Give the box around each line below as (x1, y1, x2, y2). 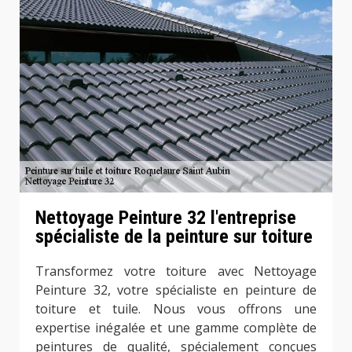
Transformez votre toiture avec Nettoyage (35, 262, 317, 280)
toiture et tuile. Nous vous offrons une (35, 300, 317, 318)
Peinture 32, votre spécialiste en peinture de (35, 281, 317, 299)
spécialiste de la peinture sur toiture (35, 225, 313, 248)
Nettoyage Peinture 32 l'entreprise (35, 207, 296, 229)
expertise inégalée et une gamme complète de (35, 319, 317, 337)
